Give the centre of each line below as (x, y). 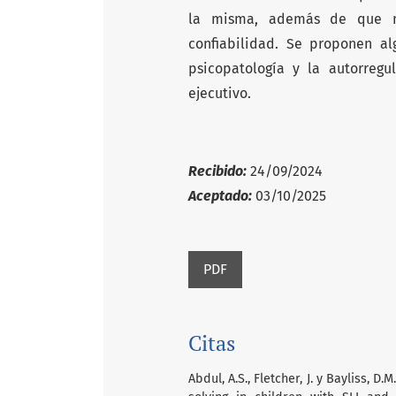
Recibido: (217, 171)
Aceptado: (220, 195)
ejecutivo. (220, 93)
